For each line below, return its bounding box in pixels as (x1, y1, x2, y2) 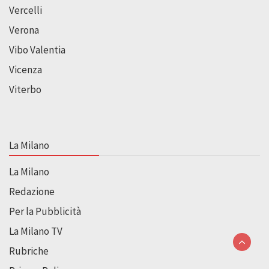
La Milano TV (9, 224, 62, 238)
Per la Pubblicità (9, 204, 81, 218)
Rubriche (9, 244, 49, 258)
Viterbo (9, 82, 41, 96)
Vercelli (9, 3, 42, 17)
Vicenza (9, 62, 42, 76)
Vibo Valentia (9, 43, 65, 56)
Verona (9, 23, 39, 37)
